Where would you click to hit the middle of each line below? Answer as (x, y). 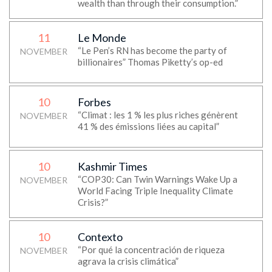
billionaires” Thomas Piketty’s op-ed (150, 62)
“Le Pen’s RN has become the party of (152, 50)
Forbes (94, 102)
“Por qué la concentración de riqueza (151, 250)
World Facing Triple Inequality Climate (155, 191)
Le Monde (102, 38)
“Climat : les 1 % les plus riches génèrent (158, 115)
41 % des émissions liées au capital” (148, 126)
